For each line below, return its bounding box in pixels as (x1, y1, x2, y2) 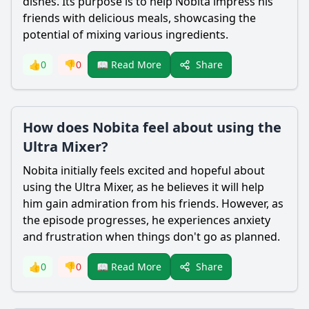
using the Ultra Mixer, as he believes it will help (23, 179, 264, 195)
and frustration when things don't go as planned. (23, 229, 280, 244)
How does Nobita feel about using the (23, 118, 281, 137)
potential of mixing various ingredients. (23, 27, 228, 42)
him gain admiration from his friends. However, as (23, 196, 283, 211)
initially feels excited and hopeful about (58, 163, 265, 178)
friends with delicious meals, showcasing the (23, 10, 256, 26)
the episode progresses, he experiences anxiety (23, 212, 270, 228)
